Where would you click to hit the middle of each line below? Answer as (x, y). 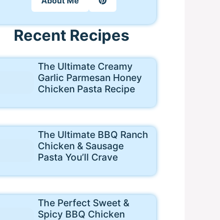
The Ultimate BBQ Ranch (93, 134)
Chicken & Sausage (81, 146)
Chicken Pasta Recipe (86, 89)
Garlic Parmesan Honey (90, 77)
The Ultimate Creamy (85, 66)
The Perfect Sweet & (83, 203)
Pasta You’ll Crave (78, 157)
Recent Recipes (71, 35)
